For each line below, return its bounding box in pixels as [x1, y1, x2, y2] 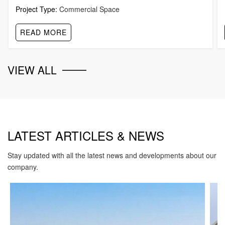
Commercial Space [57, 4, 120, 15]
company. [8, 162, 38, 172]
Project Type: [16, 4, 57, 15]
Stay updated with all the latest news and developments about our [8, 150, 216, 161]
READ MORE [20, 27, 67, 38]
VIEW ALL [8, 62, 57, 78]
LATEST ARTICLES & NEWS [8, 127, 164, 145]
